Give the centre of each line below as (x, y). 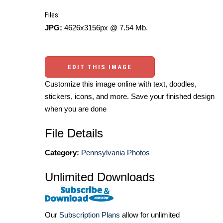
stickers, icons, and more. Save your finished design (130, 97)
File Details (74, 133)
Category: (62, 153)
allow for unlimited (150, 215)
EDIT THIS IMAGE (100, 67)
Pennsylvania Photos (115, 153)
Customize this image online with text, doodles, (121, 84)
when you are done (76, 109)
